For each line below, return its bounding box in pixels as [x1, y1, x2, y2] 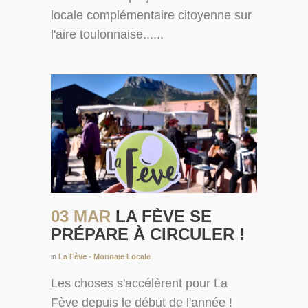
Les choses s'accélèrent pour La [51, 276, 228, 291]
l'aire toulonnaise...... [51, 27, 164, 41]
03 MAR [51, 207, 115, 226]
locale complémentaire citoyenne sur [51, 8, 252, 22]
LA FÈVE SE [115, 207, 212, 226]
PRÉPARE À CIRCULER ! [51, 225, 245, 244]
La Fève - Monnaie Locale [58, 252, 151, 261]
